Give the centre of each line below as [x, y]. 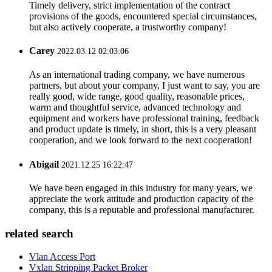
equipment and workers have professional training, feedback [144, 118]
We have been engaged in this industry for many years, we [141, 188]
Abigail [44, 164]
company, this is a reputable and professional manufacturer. [142, 209]
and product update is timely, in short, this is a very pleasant [143, 129]
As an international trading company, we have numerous [137, 75]
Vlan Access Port [62, 257]
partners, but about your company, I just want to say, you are [144, 86]
